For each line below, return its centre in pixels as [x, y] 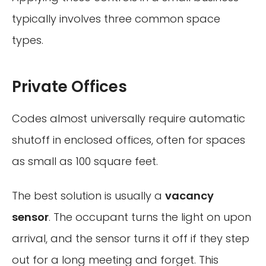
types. [28, 40]
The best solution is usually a [88, 195]
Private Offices [69, 87]
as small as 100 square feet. [85, 161]
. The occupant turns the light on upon [150, 217]
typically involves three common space [116, 19]
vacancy [189, 195]
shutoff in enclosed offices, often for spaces [129, 140]
